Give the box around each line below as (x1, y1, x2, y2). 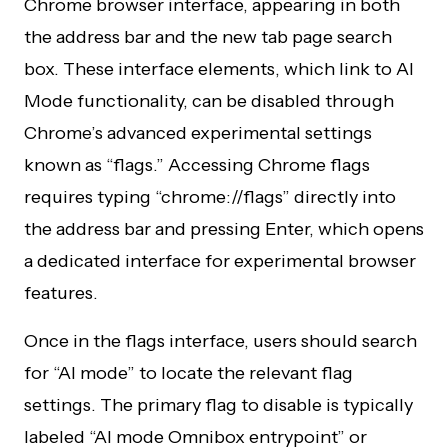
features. (24, 282, 98, 304)
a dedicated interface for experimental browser (24, 250, 416, 272)
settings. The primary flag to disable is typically (24, 394, 413, 416)
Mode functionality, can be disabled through (24, 90, 394, 112)
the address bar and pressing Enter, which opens (24, 218, 424, 240)
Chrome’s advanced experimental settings (24, 122, 372, 144)
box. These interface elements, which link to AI (24, 58, 414, 80)
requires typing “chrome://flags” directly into (24, 186, 396, 208)
